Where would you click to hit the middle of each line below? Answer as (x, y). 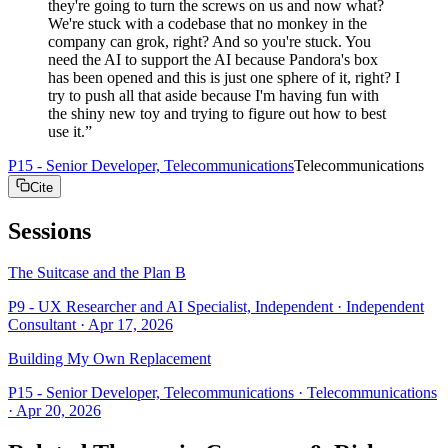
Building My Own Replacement (109, 359)
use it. (66, 131)
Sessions (49, 230)
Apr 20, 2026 (58, 411)
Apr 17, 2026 (130, 325)
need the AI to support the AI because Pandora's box (213, 59)
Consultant (42, 325)
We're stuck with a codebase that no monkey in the (207, 23)
